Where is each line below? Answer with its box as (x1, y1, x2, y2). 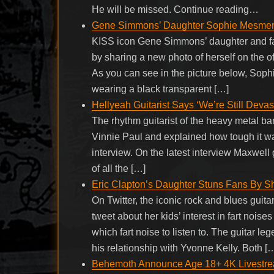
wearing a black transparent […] (92, 83, 229, 94)
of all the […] (92, 163, 146, 174)
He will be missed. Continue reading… (92, 4, 259, 15)
